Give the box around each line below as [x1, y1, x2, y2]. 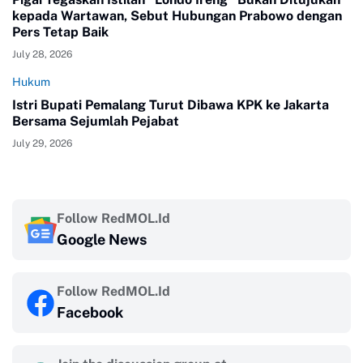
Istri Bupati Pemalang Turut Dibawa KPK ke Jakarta [12, 97, 329, 113]
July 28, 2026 [12, 49, 72, 61]
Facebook [57, 304, 123, 322]
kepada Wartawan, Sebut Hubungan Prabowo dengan [12, 8, 342, 24]
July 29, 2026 [12, 138, 72, 150]
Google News [57, 231, 147, 249]
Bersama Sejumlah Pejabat [12, 113, 179, 130]
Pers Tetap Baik [12, 24, 109, 41]
